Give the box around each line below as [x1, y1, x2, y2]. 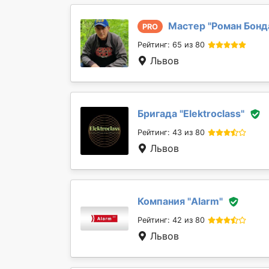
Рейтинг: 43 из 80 [138, 128, 205, 138]
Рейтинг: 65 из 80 [138, 40, 205, 50]
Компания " [138, 195, 191, 207]
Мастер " [168, 19, 211, 32]
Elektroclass [183, 107, 241, 119]
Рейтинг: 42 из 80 [138, 216, 205, 225]
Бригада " [138, 107, 183, 119]
